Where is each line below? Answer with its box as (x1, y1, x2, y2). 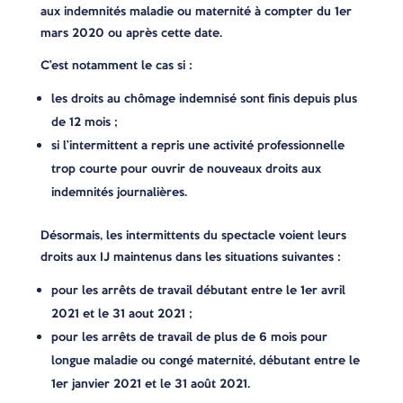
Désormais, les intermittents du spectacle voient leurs (40, 227, 346, 244)
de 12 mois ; (50, 113, 118, 130)
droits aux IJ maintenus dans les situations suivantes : (40, 248, 341, 265)
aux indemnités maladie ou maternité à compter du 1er (40, 3, 352, 20)
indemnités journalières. (50, 184, 187, 201)
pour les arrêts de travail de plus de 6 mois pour (50, 328, 327, 345)
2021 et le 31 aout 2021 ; (50, 305, 193, 322)
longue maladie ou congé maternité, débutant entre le (50, 352, 360, 369)
